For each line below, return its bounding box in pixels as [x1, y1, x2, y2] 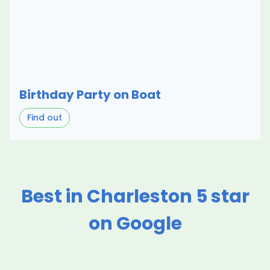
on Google [88, 210, 182, 236]
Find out [27, 111, 62, 124]
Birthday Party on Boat [19, 86, 161, 103]
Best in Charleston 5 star [20, 183, 250, 209]
